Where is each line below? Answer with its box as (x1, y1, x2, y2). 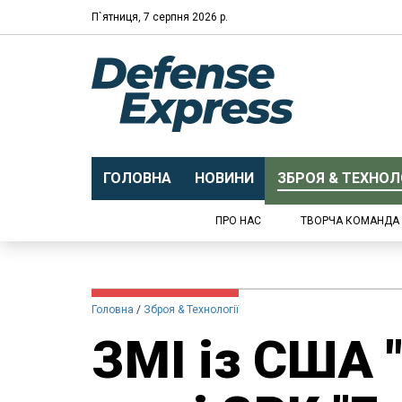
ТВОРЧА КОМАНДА (301, 214, 399, 227)
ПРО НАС (215, 214, 261, 227)
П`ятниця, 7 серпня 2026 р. (92, 10, 228, 23)
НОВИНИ (194, 170, 254, 187)
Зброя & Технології (144, 303, 239, 316)
